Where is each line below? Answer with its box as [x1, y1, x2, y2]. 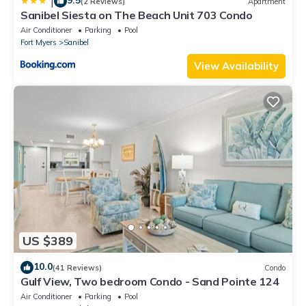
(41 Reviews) [53, 262, 102, 273]
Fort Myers [20, 38, 57, 48]
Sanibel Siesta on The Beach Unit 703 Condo [20, 8, 253, 23]
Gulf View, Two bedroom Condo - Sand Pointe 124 [20, 275, 279, 289]
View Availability [194, 59, 279, 73]
